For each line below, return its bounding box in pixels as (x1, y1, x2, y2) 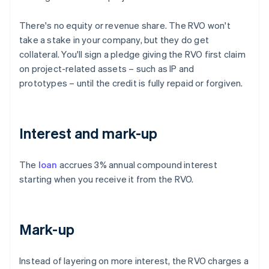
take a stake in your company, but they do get (19, 34, 210, 46)
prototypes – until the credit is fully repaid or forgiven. (19, 77, 243, 89)
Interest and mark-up (19, 124, 157, 143)
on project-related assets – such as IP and (19, 62, 195, 75)
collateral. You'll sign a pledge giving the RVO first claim (19, 48, 246, 61)
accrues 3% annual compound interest (57, 159, 217, 171)
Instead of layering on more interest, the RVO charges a (19, 255, 249, 267)
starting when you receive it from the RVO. (19, 173, 194, 186)
